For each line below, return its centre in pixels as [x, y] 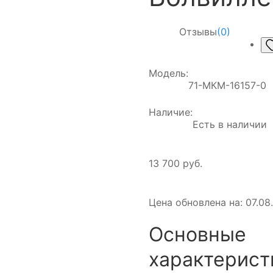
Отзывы [198, 32]
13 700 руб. [175, 164]
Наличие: [171, 112]
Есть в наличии [230, 125]
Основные [197, 235]
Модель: [168, 73]
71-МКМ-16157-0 [227, 86]
